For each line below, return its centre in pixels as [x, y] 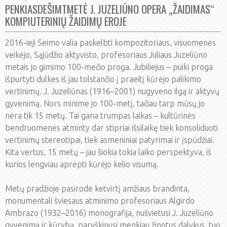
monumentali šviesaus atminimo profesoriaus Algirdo [100, 201]
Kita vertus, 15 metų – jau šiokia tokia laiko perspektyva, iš [108, 152]
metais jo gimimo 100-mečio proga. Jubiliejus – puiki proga [109, 67]
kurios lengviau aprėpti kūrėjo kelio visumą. [82, 164]
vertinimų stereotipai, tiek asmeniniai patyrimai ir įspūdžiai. [110, 140]
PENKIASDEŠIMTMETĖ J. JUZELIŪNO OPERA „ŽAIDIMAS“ [110, 9]
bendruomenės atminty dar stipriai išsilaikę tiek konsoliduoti [111, 128]
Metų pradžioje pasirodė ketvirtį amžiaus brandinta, [97, 188]
